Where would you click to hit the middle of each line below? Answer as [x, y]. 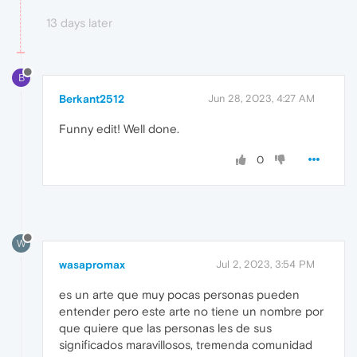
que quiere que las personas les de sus [165, 328]
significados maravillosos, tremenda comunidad [186, 345]
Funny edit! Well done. [119, 129]
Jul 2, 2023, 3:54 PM [265, 265]
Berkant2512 [92, 99]
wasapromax [92, 265]
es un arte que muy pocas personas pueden [179, 295]
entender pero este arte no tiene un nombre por [191, 312]
